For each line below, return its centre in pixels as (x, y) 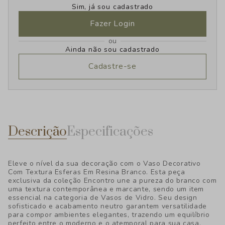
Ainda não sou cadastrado (113, 49)
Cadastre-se (113, 66)
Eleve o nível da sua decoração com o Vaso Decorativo (104, 163)
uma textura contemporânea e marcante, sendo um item (106, 189)
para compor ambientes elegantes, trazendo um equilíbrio (109, 215)
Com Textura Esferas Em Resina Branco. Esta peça (97, 172)
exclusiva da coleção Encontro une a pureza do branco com (113, 181)
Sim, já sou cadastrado (113, 7)
